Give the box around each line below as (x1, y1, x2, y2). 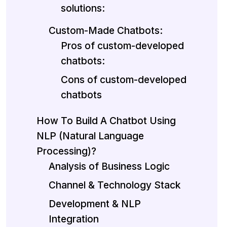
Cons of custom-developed (61, 73, 186, 86)
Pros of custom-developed (61, 40, 184, 52)
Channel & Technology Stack (49, 179, 181, 192)
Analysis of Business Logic (49, 160, 170, 173)
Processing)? (36, 145, 96, 158)
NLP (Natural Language (36, 130, 144, 142)
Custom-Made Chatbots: (49, 24, 163, 37)
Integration (49, 213, 99, 225)
